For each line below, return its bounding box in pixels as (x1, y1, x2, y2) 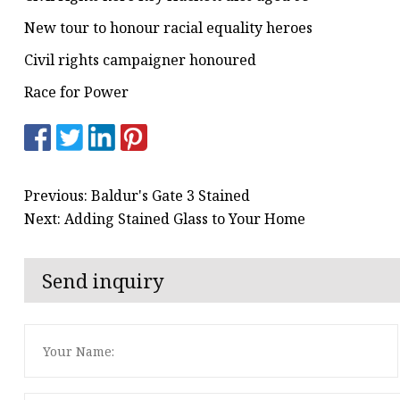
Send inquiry (42, 267, 164, 295)
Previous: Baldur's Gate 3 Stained (24, 185, 250, 205)
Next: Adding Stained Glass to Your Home (24, 208, 305, 229)
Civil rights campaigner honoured (24, 50, 256, 71)
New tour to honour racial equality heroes (24, 18, 312, 38)
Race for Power (24, 82, 129, 103)
